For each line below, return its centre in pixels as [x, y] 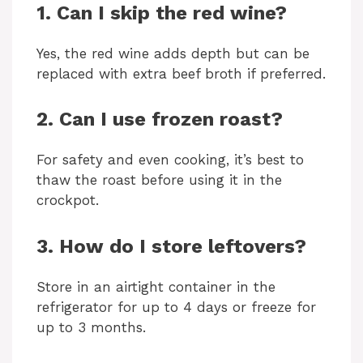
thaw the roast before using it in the [159, 180]
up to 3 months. [91, 327]
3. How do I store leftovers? [171, 246]
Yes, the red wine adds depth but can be [173, 53]
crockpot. [68, 201]
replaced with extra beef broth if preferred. [181, 73]
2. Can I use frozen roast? [160, 120]
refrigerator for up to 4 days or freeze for [176, 307]
